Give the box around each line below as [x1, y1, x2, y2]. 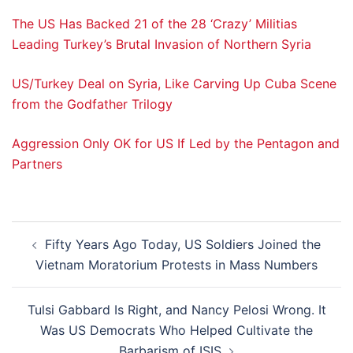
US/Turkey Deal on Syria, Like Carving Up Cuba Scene [12, 76, 336, 91]
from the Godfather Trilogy [12, 96, 173, 112]
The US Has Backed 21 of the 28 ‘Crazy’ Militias [12, 16, 297, 32]
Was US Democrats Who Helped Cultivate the [40, 322, 313, 338]
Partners [12, 156, 62, 172]
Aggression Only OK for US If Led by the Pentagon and [12, 136, 340, 151]
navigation [11, 242, 108, 265]
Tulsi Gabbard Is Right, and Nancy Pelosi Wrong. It [27, 302, 326, 318]
